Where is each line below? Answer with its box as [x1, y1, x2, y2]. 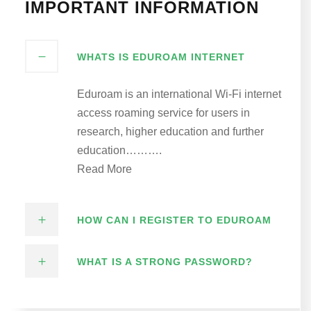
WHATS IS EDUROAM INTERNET [77, 51, 245, 63]
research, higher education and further [77, 126, 264, 138]
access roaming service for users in [77, 107, 250, 119]
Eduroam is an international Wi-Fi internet [77, 88, 281, 101]
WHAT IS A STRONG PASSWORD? [77, 256, 253, 268]
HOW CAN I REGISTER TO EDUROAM [77, 215, 271, 226]
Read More [77, 163, 132, 176]
